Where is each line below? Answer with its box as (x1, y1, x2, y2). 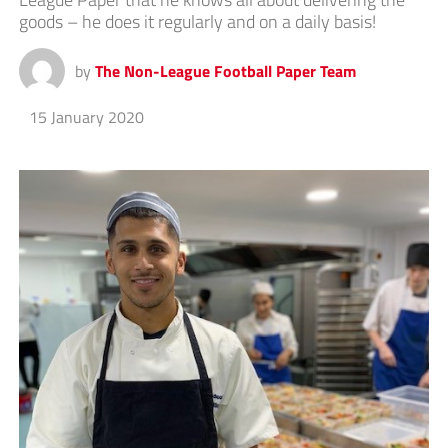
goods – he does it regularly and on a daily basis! (18, 8, 376, 36)
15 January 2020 (28, 105, 144, 130)
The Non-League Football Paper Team (94, 59, 356, 84)
